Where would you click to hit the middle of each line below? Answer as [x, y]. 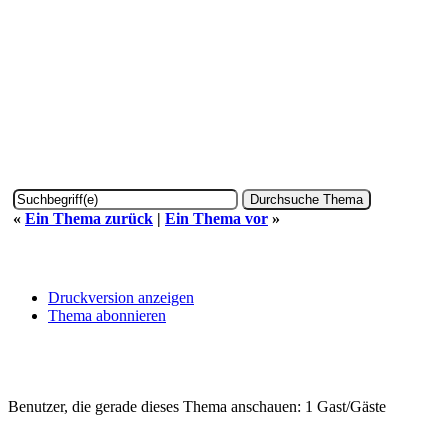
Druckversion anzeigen [121, 297]
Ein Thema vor [216, 218]
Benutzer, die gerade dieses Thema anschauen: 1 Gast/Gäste [197, 406]
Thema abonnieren [107, 315]
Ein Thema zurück [89, 218]
